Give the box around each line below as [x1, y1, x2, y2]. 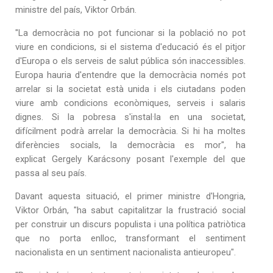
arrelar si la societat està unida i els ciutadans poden [15, 83, 246, 94]
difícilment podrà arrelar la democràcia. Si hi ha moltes [15, 125, 246, 136]
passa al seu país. [15, 167, 87, 179]
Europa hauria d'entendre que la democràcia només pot [15, 69, 246, 80]
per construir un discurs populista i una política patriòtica [15, 218, 246, 230]
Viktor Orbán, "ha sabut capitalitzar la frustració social [15, 204, 246, 216]
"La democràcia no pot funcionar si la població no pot [15, 27, 246, 38]
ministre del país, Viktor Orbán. [15, 4, 136, 15]
